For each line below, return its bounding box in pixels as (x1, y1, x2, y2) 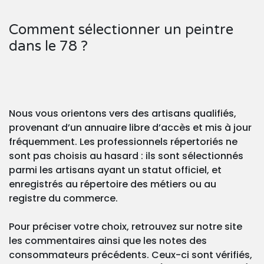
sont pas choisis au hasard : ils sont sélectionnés (9, 149, 243, 163)
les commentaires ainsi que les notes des (9, 234, 207, 248)
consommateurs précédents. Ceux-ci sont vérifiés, (9, 248, 252, 262)
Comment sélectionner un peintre (9, 21, 233, 39)
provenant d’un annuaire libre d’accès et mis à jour (9, 121, 252, 135)
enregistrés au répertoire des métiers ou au (9, 177, 216, 192)
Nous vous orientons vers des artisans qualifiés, (9, 107, 236, 121)
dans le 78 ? (9, 38, 88, 55)
